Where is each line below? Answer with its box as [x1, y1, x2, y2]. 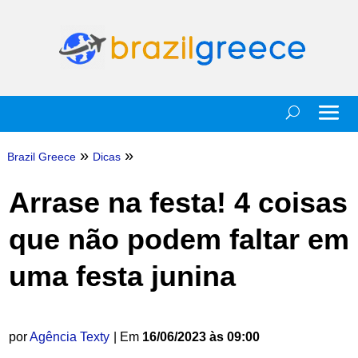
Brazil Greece [6, 150, 76, 163]
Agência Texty [29, 330, 109, 344]
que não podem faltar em [8, 223, 349, 256]
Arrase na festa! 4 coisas [8, 186, 348, 219]
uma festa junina [8, 260, 236, 292]
